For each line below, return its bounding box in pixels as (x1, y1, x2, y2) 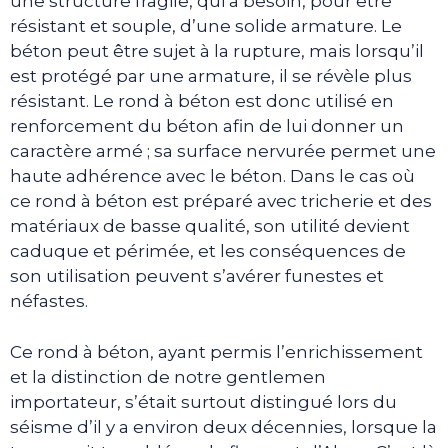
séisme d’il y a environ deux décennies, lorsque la (10, 416, 437, 437)
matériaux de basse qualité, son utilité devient (10, 216, 410, 237)
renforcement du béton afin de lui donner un (10, 116, 404, 137)
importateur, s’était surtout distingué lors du (10, 391, 397, 412)
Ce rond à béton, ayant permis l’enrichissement (10, 341, 423, 362)
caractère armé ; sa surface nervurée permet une (10, 141, 436, 162)
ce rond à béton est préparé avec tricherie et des (10, 191, 432, 212)
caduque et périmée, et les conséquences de (10, 241, 406, 262)
